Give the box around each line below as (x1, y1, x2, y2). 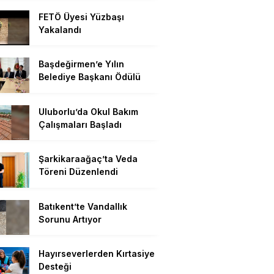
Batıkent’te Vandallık (39, 201, 127, 212)
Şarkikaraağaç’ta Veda (39, 154, 138, 165)
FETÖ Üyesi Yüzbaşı (39, 12, 124, 23)
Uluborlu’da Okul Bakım (39, 106, 138, 117)
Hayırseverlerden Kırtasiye (39, 248, 155, 259)
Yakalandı (39, 24, 81, 35)
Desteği (39, 261, 72, 272)
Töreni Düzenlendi (39, 166, 118, 177)
